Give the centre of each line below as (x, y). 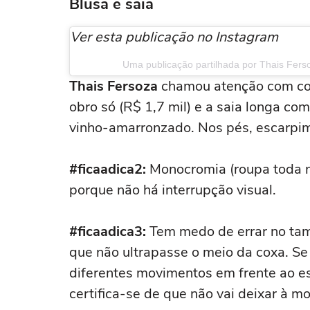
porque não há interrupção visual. (173, 190)
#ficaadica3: (108, 231)
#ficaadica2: (108, 169)
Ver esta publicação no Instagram (174, 37)
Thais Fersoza (113, 86)
